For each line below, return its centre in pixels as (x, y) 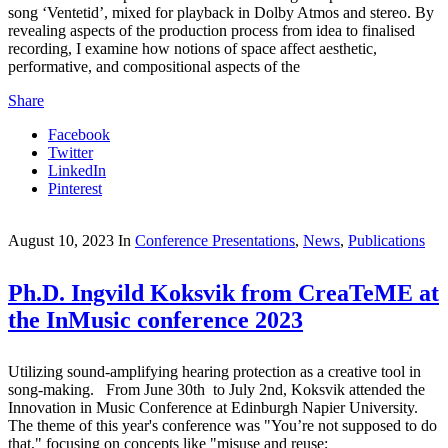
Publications (386, 240)
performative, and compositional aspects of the (154, 66)
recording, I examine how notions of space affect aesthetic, (192, 48)
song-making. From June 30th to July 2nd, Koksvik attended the (216, 389)
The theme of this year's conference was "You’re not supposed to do (222, 425)
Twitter (70, 152)
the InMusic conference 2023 (155, 320)
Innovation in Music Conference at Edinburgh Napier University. (213, 407)
